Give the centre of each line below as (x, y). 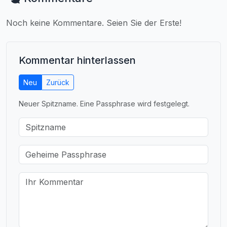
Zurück (58, 82)
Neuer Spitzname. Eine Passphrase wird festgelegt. (104, 103)
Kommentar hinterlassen (77, 60)
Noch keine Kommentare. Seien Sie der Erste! (94, 23)
